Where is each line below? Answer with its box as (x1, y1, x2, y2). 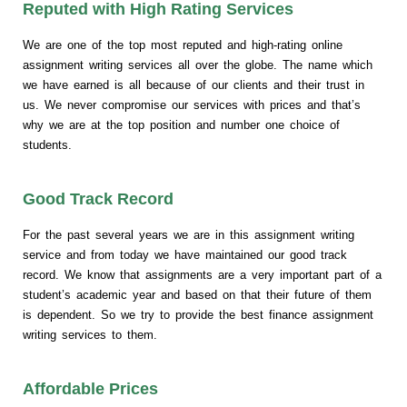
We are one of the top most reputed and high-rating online (23, 38, 342, 53)
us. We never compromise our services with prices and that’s (23, 98, 361, 113)
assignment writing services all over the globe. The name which (23, 58, 372, 73)
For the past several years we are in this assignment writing (23, 228, 354, 243)
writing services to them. (23, 328, 163, 342)
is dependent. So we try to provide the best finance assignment (23, 308, 373, 323)
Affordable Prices (23, 380, 158, 399)
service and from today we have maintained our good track (23, 248, 347, 263)
